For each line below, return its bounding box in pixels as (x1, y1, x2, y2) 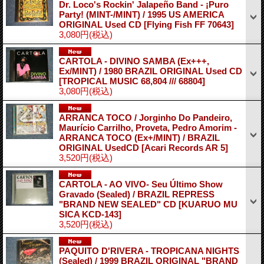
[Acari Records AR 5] (141, 142, 228, 153)
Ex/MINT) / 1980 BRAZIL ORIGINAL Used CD (59, 65, 242, 76)
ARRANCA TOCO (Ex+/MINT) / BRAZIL (59, 132, 220, 143)
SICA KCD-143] (59, 209, 121, 219)
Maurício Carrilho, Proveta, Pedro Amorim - (59, 122, 237, 133)
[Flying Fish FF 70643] (144, 19, 234, 29)
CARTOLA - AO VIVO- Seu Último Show (59, 179, 223, 189)
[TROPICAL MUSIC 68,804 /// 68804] (59, 75, 205, 86)
